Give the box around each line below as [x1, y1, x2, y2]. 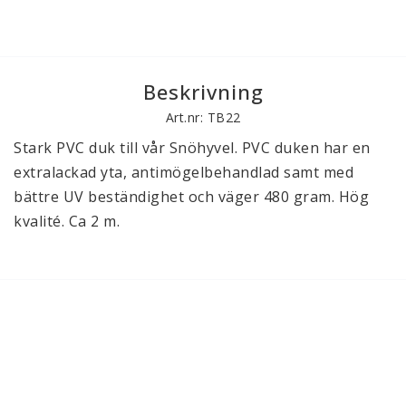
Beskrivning [142, 78, 264, 105]
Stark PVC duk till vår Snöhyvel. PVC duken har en [14, 138, 371, 158]
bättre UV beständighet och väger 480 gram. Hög [14, 187, 369, 207]
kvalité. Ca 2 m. [14, 211, 120, 231]
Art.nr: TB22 [165, 109, 241, 126]
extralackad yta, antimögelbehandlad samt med [14, 162, 353, 182]
